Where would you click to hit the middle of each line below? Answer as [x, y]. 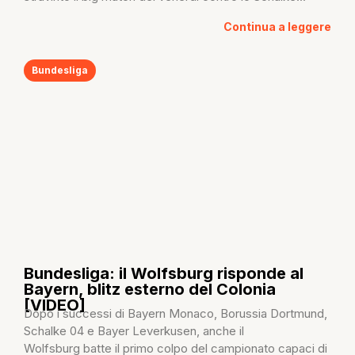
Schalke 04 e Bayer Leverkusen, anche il [134, 330]
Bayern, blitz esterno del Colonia [150, 289]
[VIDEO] [55, 305]
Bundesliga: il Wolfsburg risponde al [164, 273]
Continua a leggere [277, 26]
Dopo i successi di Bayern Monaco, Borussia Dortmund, [176, 313]
